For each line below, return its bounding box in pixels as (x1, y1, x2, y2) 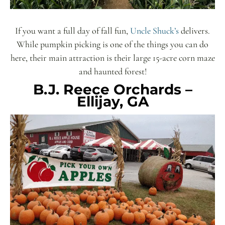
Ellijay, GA (76, 92, 149, 110)
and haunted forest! (78, 65, 147, 77)
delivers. (179, 25, 210, 36)
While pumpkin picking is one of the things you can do (17, 38, 208, 50)
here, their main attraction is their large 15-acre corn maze (10, 52, 215, 63)
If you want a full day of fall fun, (15, 25, 130, 36)
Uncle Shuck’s (130, 25, 179, 36)
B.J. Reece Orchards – (33, 80, 192, 98)
